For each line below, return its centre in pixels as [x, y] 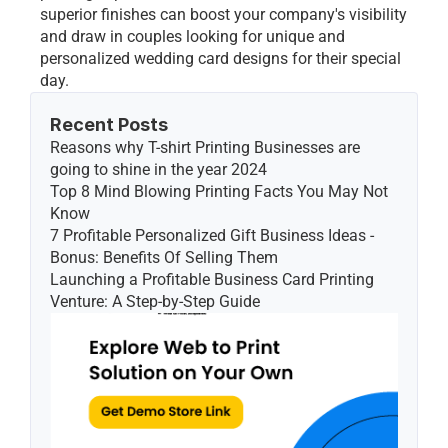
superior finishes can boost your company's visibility [223, 14]
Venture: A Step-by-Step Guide [155, 301]
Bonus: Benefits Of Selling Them [164, 257]
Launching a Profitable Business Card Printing [212, 279]
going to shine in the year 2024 [158, 169]
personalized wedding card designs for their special [220, 58]
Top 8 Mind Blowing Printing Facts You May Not [219, 191]
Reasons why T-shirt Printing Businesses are [205, 147]
